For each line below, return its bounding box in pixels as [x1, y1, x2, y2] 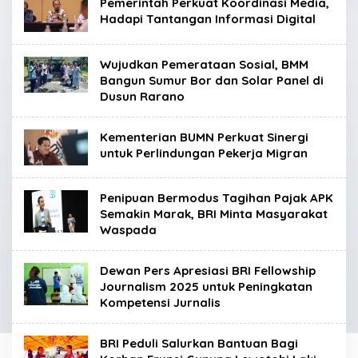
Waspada [100, 221, 157, 237]
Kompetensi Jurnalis [100, 294, 221, 310]
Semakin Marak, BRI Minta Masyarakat [100, 205, 328, 221]
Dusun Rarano [100, 88, 185, 104]
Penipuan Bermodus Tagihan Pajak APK [100, 189, 333, 205]
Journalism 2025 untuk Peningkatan [100, 278, 312, 294]
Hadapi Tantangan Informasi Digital [100, 10, 316, 26]
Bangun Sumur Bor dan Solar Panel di [100, 72, 324, 88]
